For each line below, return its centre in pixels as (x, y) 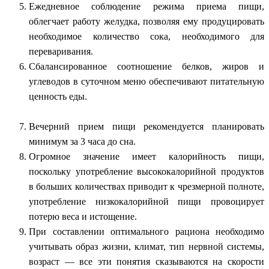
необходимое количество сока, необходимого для (147, 36)
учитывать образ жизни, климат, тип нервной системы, (147, 246)
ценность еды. (58, 96)
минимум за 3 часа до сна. (82, 141)
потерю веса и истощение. (83, 216)
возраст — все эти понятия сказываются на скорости (147, 261)
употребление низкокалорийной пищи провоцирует (147, 201)
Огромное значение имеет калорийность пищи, (147, 156)
